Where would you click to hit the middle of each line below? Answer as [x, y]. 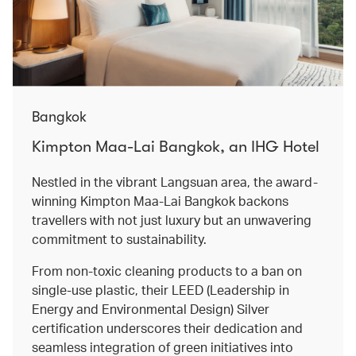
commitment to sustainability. [121, 238]
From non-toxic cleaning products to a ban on [167, 270]
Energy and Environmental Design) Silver [151, 308]
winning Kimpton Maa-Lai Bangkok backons [160, 200]
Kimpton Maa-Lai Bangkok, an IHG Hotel [176, 146]
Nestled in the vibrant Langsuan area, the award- [175, 181]
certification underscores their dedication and [167, 327]
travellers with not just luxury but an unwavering [172, 219]
